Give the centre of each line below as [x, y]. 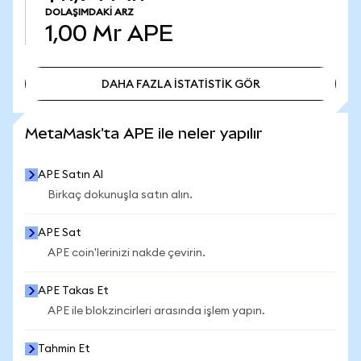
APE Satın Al [71, 175]
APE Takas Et [73, 291]
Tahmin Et [64, 349]
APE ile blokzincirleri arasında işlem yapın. [156, 311]
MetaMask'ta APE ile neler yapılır [144, 133]
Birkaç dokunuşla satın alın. [120, 195]
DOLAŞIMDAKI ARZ [89, 12]
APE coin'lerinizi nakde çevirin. [127, 253]
